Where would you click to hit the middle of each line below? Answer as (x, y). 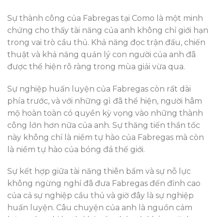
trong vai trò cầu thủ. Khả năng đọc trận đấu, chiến (106, 42)
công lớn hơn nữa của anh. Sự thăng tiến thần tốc (104, 125)
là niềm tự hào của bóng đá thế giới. (76, 149)
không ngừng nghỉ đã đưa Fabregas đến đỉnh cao (104, 184)
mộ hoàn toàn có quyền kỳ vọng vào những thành (105, 113)
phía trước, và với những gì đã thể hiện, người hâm (105, 101)
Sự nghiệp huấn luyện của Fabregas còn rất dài (99, 89)
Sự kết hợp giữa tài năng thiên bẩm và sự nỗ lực (99, 171)
